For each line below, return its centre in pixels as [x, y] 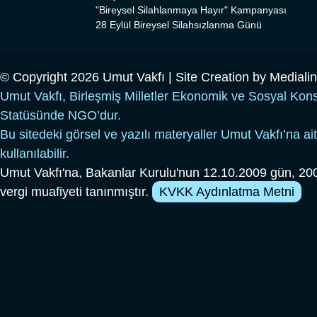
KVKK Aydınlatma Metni [227, 192]
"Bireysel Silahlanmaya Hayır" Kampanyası [191, 10]
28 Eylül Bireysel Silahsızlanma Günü [179, 25]
